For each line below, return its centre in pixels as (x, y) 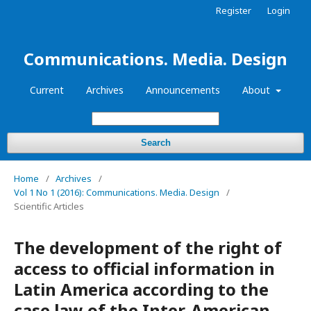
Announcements (183, 90)
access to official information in (144, 268)
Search (155, 143)
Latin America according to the (141, 289)
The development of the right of (148, 247)
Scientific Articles (49, 206)
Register (234, 10)
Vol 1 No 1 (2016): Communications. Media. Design (117, 192)
